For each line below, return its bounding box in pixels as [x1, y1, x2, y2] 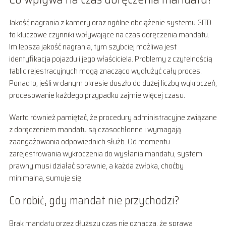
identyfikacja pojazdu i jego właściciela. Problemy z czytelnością [9, 52, 212, 65]
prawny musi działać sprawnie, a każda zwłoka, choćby [9, 159, 184, 172]
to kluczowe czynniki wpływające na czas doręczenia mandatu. [9, 28, 209, 41]
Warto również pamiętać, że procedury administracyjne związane [9, 110, 217, 124]
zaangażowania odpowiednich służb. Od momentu [9, 135, 170, 148]
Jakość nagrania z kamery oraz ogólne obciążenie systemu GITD [9, 16, 211, 29]
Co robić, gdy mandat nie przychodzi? [9, 191, 179, 209]
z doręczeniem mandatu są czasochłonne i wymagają [9, 123, 181, 136]
